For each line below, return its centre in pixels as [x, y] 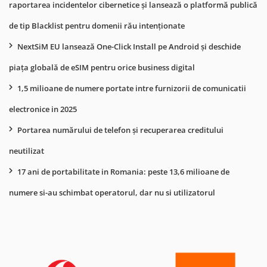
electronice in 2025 [43, 109]
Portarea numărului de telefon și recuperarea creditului [120, 130]
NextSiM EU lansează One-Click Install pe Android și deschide [129, 46]
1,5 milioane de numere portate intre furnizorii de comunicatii [132, 88]
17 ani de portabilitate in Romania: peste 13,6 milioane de [123, 171]
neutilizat [27, 150]
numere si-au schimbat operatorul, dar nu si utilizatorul [112, 192]
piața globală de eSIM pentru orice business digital [102, 67]
